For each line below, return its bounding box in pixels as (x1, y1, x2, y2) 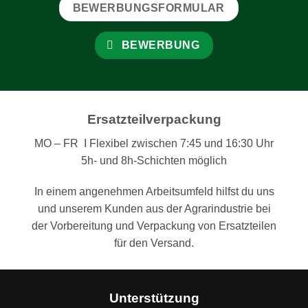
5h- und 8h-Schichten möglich (81, 154, 227, 166)
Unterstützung (109, 291, 199, 306)
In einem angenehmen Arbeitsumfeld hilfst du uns (34, 186, 274, 198)
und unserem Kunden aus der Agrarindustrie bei (37, 203, 271, 215)
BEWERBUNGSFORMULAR (72, 1, 225, 14)
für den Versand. (114, 237, 194, 250)
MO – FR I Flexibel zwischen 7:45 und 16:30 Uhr (34, 137, 274, 149)
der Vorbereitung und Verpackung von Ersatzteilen (32, 220, 276, 232)
